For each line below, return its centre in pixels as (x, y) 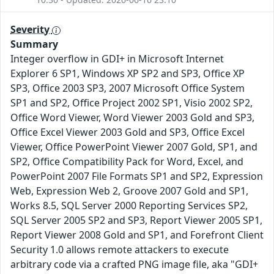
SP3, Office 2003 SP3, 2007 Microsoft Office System (128, 88)
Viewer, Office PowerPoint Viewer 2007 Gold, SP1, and (134, 147)
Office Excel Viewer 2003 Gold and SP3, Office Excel (128, 132)
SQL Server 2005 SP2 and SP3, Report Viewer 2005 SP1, (136, 220)
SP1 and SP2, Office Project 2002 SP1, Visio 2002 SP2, (131, 103)
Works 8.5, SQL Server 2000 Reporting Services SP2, (129, 206)
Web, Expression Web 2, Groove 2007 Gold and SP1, (129, 191)
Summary (34, 44)
